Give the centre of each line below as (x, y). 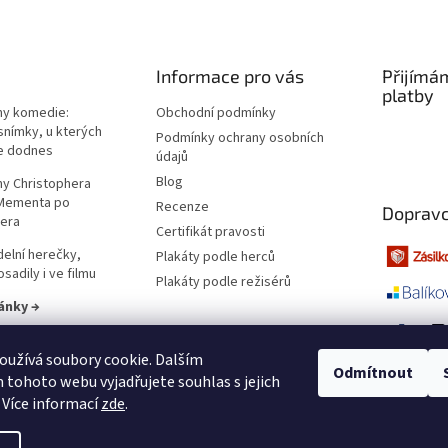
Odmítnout (373, 373)
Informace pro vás (229, 76)
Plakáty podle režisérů (223, 282)
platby (407, 95)
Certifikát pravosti (210, 232)
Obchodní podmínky (215, 113)
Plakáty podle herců (215, 257)
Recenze (182, 207)
